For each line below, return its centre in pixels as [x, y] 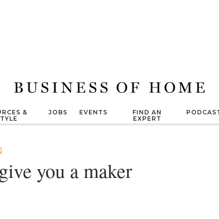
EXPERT [147, 119]
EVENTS [94, 112]
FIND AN [147, 112]
